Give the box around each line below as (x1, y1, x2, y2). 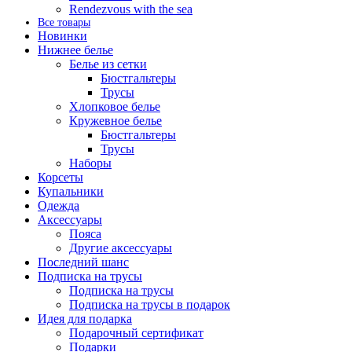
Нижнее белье (38, 42, 113, 57)
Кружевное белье (69, 113, 162, 127)
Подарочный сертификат (69, 325, 203, 339)
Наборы (69, 156, 112, 170)
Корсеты (38, 170, 83, 184)
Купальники (38, 184, 104, 198)
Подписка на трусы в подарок (69, 297, 230, 311)
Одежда (38, 198, 79, 212)
